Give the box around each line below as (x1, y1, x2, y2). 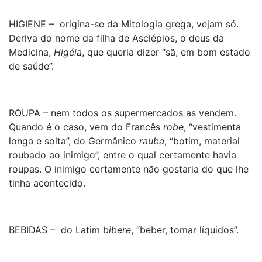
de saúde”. (9, 60, 54, 72)
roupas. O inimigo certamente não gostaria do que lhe (9, 163, 249, 175)
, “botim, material (164, 135, 240, 147)
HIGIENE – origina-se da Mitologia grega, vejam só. (9, 18, 239, 30)
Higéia (54, 46, 82, 58)
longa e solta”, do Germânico (9, 135, 139, 147)
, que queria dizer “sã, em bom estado (82, 46, 250, 58)
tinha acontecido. (9, 177, 85, 189)
